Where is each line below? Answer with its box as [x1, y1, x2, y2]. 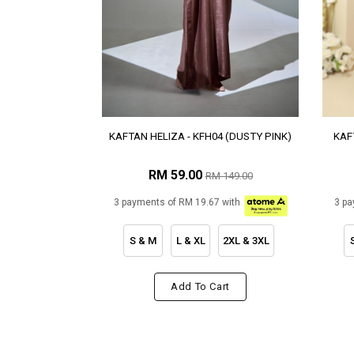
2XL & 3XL [223, 234, 269, 247]
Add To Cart [170, 281, 231, 293]
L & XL [175, 234, 205, 247]
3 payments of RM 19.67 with [113, 197, 240, 209]
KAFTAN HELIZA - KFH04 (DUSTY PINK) [109, 130, 292, 143]
